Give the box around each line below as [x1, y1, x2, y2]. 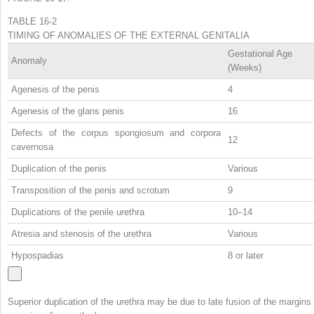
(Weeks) [228, 62, 261, 73]
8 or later [228, 250, 264, 261]
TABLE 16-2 [8, 15, 57, 27]
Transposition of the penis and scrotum [11, 184, 170, 196]
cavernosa [11, 141, 53, 152]
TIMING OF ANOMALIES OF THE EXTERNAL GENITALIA [8, 29, 250, 41]
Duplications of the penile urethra [11, 206, 144, 217]
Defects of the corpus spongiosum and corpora [11, 127, 221, 138]
